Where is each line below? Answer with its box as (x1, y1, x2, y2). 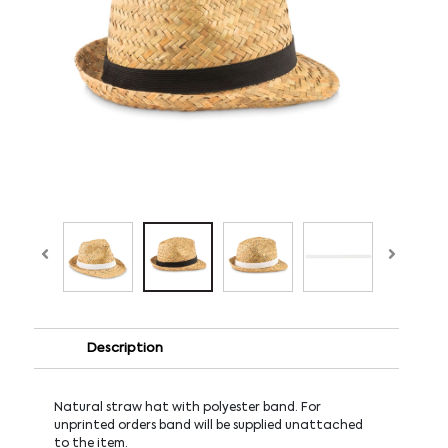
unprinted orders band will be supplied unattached (53, 419, 363, 432)
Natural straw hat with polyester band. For (53, 401, 321, 414)
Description (87, 341, 164, 355)
